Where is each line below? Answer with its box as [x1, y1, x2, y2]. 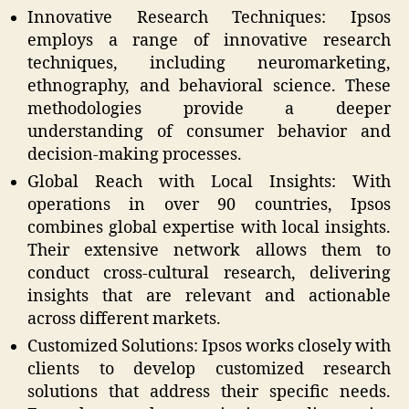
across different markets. [27, 309, 221, 330]
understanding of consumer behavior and [27, 121, 391, 143]
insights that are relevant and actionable [27, 286, 391, 308]
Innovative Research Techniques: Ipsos [27, 7, 391, 29]
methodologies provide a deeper [27, 99, 391, 121]
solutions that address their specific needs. [27, 382, 391, 404]
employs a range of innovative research [27, 30, 391, 52]
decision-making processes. [27, 144, 242, 166]
